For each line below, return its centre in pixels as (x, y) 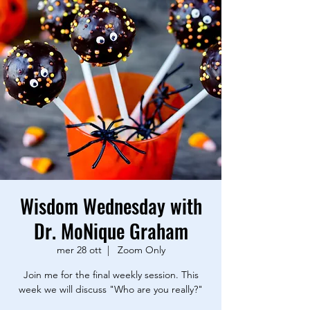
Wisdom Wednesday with (111, 206)
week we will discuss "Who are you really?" (111, 290)
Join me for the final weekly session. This (111, 275)
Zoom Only (140, 250)
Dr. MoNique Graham (111, 231)
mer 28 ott (79, 250)
